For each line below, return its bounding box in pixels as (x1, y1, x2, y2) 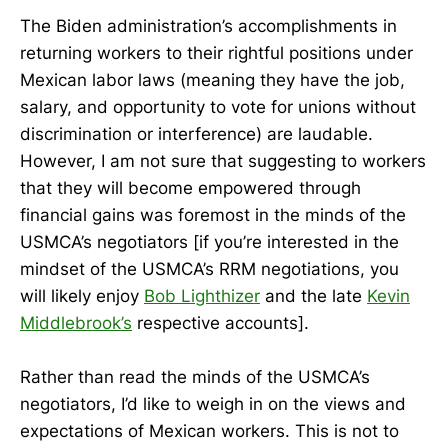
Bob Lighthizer (144, 286, 260, 307)
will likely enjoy (20, 286, 144, 307)
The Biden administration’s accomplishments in (20, 16, 397, 37)
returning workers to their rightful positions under (20, 43, 413, 64)
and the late (260, 286, 367, 307)
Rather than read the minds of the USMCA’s (20, 367, 370, 388)
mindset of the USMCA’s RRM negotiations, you (20, 259, 399, 280)
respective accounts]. (132, 313, 309, 334)
